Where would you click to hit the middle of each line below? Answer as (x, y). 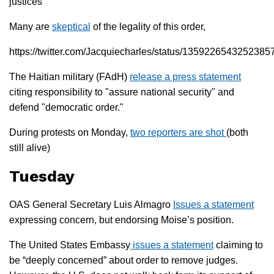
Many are (31, 26)
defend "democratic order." (66, 107)
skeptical (71, 26)
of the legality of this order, (148, 26)
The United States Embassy (70, 245)
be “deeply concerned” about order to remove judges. (124, 260)
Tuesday (42, 176)
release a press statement (185, 76)
